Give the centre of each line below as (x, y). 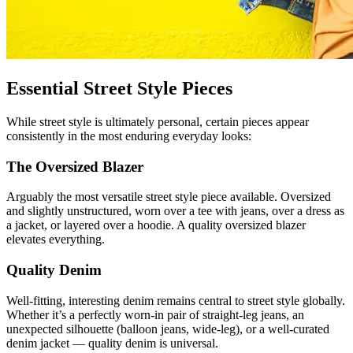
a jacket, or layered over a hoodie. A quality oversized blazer (156, 225)
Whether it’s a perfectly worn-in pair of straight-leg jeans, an (155, 314)
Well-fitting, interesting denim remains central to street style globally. (176, 300)
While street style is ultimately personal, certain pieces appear (158, 121)
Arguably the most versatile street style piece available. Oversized (169, 197)
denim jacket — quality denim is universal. (112, 343)
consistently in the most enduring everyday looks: (129, 136)
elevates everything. (56, 240)
